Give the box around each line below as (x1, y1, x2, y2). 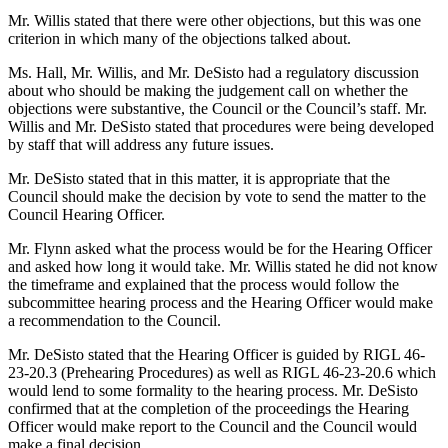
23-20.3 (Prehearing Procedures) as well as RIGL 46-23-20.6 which (8, 364, 436, 382)
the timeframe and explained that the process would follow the (8, 276, 399, 294)
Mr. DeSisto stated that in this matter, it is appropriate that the (8, 170, 390, 188)
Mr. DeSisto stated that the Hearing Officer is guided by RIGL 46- (8, 346, 425, 364)
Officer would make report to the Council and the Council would (8, 418, 417, 436)
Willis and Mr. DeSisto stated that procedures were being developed (8, 118, 434, 136)
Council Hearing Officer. (8, 206, 165, 224)
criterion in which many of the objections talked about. (8, 30, 351, 48)
